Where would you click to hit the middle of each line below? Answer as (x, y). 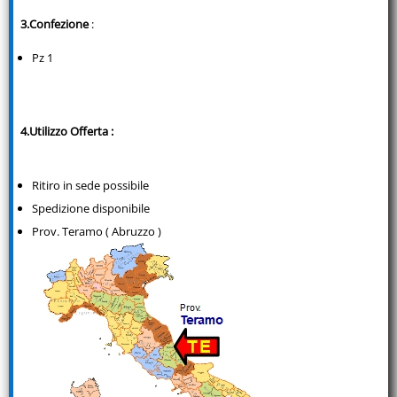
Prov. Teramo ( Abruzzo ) (97, 231)
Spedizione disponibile (91, 208)
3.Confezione (54, 23)
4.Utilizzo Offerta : (67, 131)
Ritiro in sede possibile (90, 185)
